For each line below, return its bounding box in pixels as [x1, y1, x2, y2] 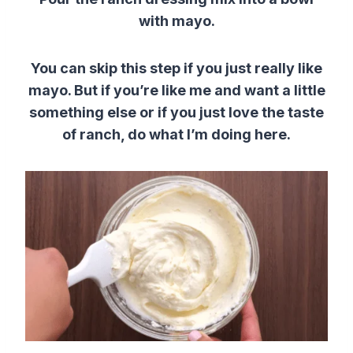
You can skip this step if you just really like [31, 59, 322, 76]
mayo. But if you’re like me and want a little [28, 81, 325, 98]
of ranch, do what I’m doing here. [62, 125, 291, 143]
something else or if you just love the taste [29, 103, 324, 121]
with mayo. [138, 12, 215, 29]
